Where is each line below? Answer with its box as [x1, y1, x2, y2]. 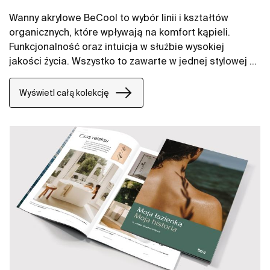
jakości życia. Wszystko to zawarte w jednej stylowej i [9, 55, 252, 67]
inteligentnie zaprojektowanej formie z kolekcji [9, 70, 222, 81]
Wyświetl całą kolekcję [19, 87, 109, 98]
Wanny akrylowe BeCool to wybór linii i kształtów [9, 12, 228, 24]
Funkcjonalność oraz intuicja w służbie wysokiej [9, 41, 224, 52]
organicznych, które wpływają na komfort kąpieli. [9, 27, 230, 38]
